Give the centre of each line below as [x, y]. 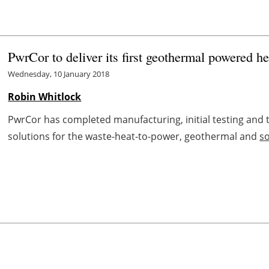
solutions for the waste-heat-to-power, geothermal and [134, 136]
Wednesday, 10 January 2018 [59, 74]
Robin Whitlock [45, 96]
